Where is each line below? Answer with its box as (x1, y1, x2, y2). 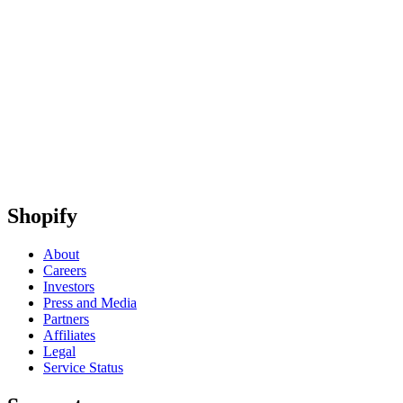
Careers (43, 263, 86, 279)
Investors (43, 279, 94, 295)
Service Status (43, 360, 123, 376)
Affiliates (43, 327, 95, 344)
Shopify (7, 204, 77, 228)
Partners (43, 311, 89, 327)
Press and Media (43, 295, 137, 311)
